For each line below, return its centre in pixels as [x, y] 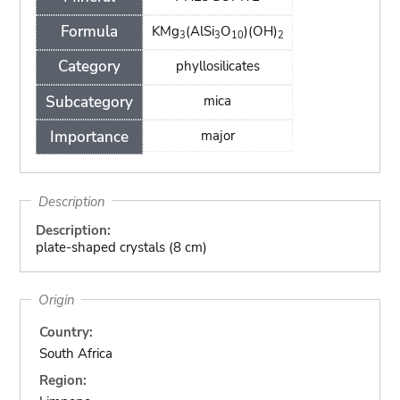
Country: [67, 332]
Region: [63, 380]
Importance [89, 137]
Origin [56, 300]
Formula [89, 32]
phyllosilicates [217, 66]
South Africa [76, 353]
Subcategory [89, 102]
